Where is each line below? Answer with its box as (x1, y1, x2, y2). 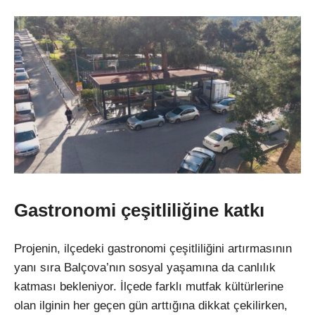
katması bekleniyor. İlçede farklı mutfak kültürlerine (14, 280, 283, 294)
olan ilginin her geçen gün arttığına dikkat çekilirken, (14, 299, 288, 313)
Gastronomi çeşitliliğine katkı (14, 200, 264, 221)
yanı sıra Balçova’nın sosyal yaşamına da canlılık (14, 261, 276, 275)
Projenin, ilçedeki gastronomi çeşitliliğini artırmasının (14, 242, 292, 256)
